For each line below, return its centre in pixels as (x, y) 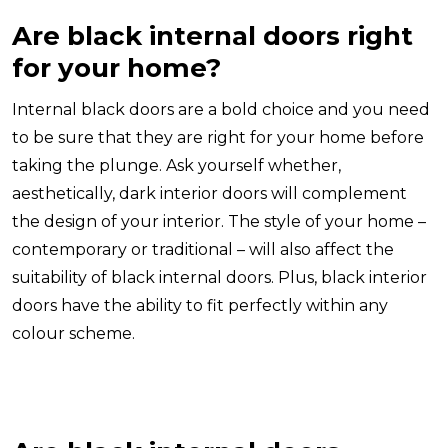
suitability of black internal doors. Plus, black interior (219, 278)
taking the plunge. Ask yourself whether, (176, 166)
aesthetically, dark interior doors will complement (209, 194)
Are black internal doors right (212, 36)
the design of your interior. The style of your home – (219, 222)
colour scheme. (73, 334)
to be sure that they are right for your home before (218, 138)
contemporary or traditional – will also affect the (203, 250)
